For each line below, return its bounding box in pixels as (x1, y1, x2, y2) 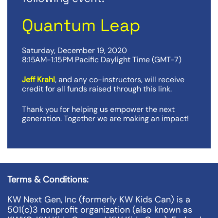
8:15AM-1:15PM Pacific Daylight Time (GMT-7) (22, 54, 182, 65)
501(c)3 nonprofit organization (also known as (7, 204, 192, 216)
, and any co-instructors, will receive (55, 74, 184, 85)
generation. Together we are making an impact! (22, 113, 189, 124)
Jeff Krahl (22, 74, 55, 85)
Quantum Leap (22, 14, 141, 36)
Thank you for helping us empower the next (22, 104, 175, 114)
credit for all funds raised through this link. (22, 84, 172, 94)
